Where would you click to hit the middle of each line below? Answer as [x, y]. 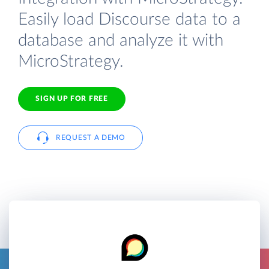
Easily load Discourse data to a [129, 19]
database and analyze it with [121, 40]
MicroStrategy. [71, 61]
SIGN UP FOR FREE [72, 99]
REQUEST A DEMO [91, 137]
